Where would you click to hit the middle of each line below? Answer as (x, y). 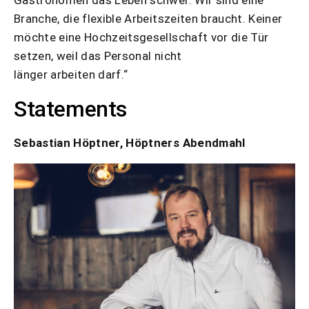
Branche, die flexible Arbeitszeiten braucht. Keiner (148, 19)
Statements (70, 109)
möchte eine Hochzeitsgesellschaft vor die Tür (141, 38)
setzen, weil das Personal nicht (98, 56)
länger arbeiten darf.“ (71, 75)
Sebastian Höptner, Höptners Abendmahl (130, 143)
